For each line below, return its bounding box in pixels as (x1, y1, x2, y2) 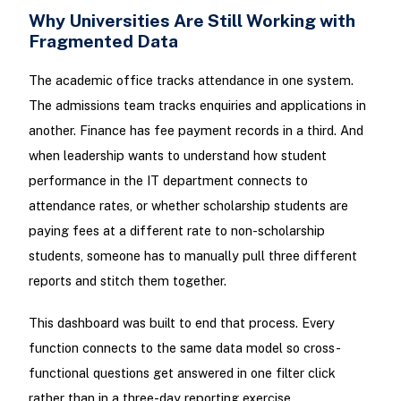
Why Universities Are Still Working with (28, 10, 355, 31)
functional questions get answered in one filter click (28, 365, 336, 381)
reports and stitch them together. (28, 273, 226, 289)
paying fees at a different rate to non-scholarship (28, 223, 325, 239)
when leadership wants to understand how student (28, 148, 327, 164)
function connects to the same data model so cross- (28, 340, 341, 356)
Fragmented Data (28, 30, 178, 52)
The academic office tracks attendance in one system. (28, 73, 354, 89)
